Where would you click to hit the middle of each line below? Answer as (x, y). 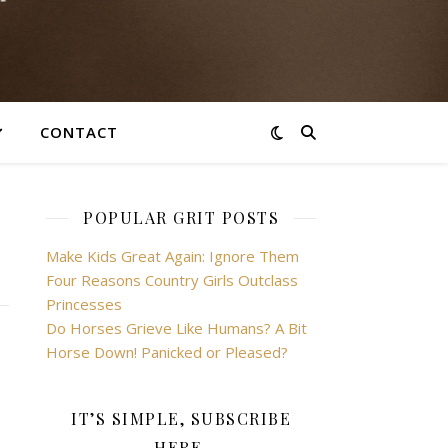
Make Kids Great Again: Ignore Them (172, 256)
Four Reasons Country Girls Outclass (172, 280)
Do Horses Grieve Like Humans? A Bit (176, 328)
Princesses (84, 304)
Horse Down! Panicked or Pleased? (167, 352)
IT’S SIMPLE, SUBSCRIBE (181, 418)
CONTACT (79, 132)
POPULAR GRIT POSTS (181, 217)
